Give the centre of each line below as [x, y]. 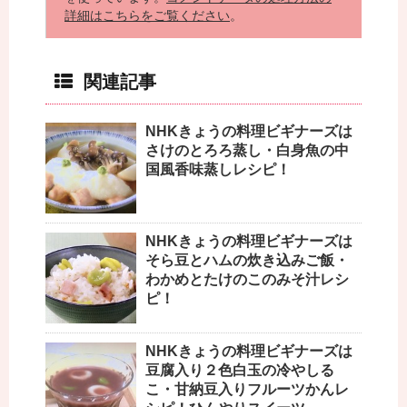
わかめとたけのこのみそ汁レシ [247, 280]
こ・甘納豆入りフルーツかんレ [247, 390]
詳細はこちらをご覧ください [147, 16]
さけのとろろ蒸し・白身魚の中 [247, 151]
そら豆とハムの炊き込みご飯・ [247, 261]
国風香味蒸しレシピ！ [218, 170]
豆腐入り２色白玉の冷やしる [240, 371]
